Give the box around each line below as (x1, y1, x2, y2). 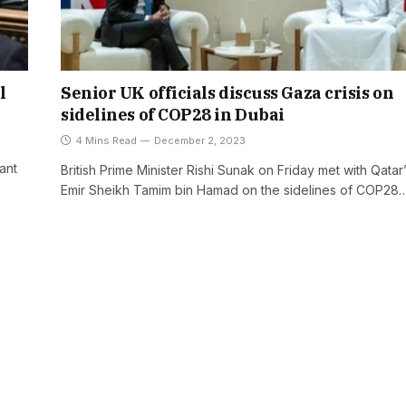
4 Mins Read (75, 133, 137, 147)
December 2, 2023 (154, 133, 246, 147)
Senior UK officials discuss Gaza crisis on (61, 82, 394, 103)
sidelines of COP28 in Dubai (61, 103, 285, 125)
